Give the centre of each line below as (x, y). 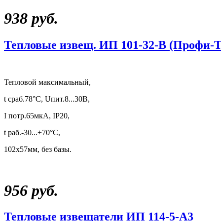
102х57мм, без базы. (38, 149)
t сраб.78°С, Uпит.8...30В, (47, 99)
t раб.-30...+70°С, (32, 133)
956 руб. (31, 190)
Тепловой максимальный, (47, 82)
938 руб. (31, 18)
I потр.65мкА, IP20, (37, 116)
